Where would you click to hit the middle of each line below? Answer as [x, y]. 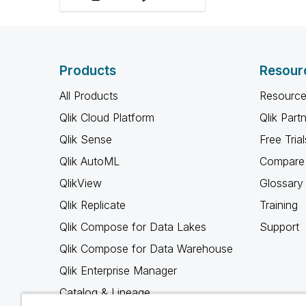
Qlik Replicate [93, 205]
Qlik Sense [86, 139]
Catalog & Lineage [105, 292]
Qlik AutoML [89, 161]
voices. [133, 25]
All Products [89, 96]
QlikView [81, 183]
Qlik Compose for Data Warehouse [146, 249]
